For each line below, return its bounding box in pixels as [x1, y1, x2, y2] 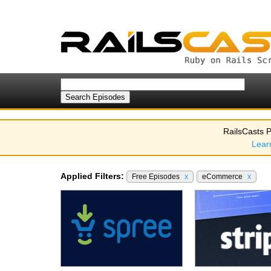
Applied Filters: [60, 171, 124, 181]
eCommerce [202, 172, 244, 181]
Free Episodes [132, 172, 181, 181]
